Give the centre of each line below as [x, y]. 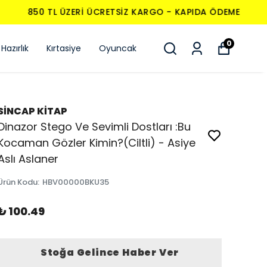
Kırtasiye [64, 48]
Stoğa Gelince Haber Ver [110, 252]
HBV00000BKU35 [76, 182]
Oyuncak [118, 48]
